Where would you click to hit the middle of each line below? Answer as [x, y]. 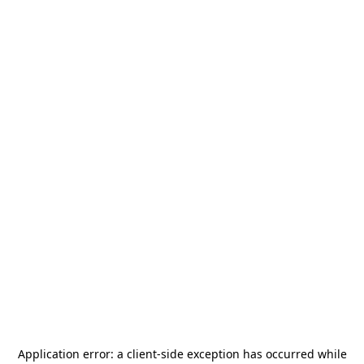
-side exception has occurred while [251, 354]
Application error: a [72, 354]
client [141, 354]
